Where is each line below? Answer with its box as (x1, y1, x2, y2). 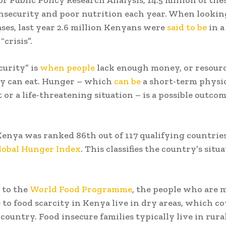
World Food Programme (30, 183, 132, 195)
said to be (167, 21, 207, 33)
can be (114, 75, 141, 87)
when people (40, 62, 95, 73)
